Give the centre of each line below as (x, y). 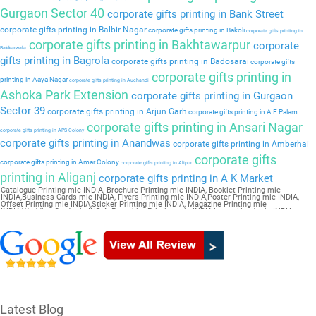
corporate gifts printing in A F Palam (242, 112)
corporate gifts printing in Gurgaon (211, 96)
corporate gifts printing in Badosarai (179, 62)
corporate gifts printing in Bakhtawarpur (138, 45)
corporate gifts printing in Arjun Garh (116, 112)
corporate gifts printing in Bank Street (194, 14)
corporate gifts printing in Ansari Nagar (193, 128)
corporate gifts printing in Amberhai (240, 144)
